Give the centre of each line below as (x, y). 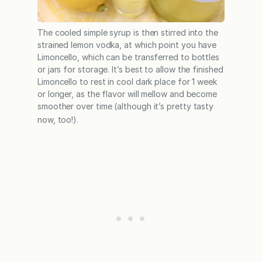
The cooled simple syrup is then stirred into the (128, 33)
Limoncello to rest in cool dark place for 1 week (127, 82)
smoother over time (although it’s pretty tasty (126, 106)
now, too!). (58, 120)
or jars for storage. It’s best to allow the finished (130, 70)
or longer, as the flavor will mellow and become (127, 94)
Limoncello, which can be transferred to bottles (129, 57)
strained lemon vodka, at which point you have (127, 45)
